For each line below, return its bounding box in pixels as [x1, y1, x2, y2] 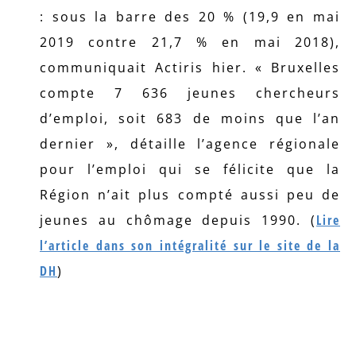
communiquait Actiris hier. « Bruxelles [40, 59, 340, 76]
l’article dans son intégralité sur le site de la [40, 237, 340, 254]
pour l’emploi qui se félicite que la [40, 161, 340, 178]
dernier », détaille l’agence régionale [40, 135, 340, 153]
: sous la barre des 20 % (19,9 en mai [40, 8, 340, 25]
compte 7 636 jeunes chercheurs [40, 84, 340, 102]
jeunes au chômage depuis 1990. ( [40, 211, 316, 229]
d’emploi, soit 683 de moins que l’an [40, 110, 340, 127]
